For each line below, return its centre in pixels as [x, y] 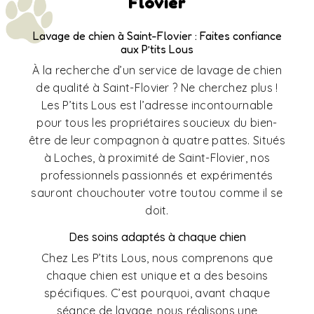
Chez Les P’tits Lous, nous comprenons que [157, 258]
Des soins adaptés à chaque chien [157, 237]
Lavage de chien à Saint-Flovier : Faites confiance [157, 36]
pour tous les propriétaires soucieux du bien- [157, 123]
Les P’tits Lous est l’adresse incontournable [157, 105]
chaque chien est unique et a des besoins [157, 276]
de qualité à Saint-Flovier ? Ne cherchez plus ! [157, 88]
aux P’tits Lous [157, 49]
